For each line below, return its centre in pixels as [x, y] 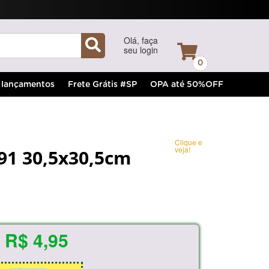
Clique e [188, 142]
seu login [141, 50]
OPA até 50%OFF [187, 84]
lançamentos [28, 84]
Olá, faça [141, 40]
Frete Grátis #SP [102, 84]
